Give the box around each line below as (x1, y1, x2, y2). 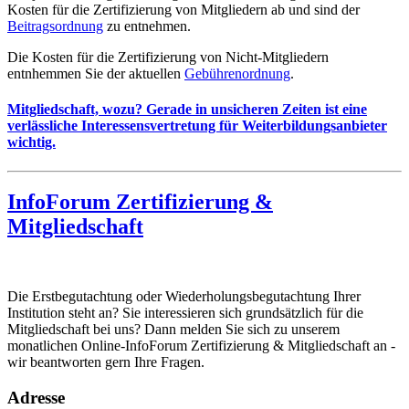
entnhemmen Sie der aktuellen (7, 65, 184, 81)
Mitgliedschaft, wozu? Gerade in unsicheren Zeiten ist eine (7, 101, 367, 118)
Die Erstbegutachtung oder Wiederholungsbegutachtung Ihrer (7, 288, 361, 305)
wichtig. (7, 134, 56, 151)
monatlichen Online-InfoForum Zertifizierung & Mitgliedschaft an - (7, 338, 395, 354)
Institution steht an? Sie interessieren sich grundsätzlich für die (7, 305, 363, 321)
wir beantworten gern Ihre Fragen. (7, 354, 204, 371)
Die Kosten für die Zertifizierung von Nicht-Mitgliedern (7, 48, 329, 65)
